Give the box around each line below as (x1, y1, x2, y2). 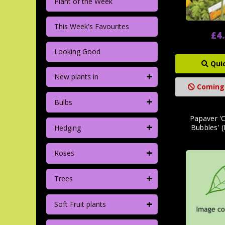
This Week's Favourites (54, 21, 129, 31)
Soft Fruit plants (54, 199, 106, 209)
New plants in (54, 71, 98, 81)
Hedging (54, 123, 81, 133)
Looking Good (54, 46, 100, 56)
